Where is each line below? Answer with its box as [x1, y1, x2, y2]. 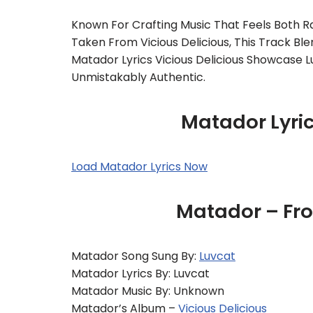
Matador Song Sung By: [71, 248, 199, 264]
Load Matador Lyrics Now [71, 159, 208, 175]
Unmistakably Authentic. [71, 69, 205, 85]
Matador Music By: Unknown [71, 283, 224, 299]
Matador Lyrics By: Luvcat [71, 265, 210, 282]
